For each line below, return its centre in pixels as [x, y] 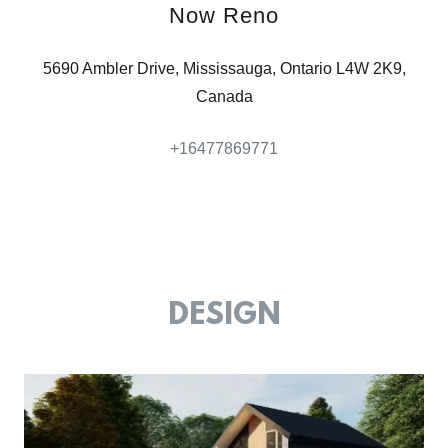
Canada [224, 97]
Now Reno [224, 16]
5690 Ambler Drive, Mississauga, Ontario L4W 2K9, [224, 69]
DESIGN [224, 317]
